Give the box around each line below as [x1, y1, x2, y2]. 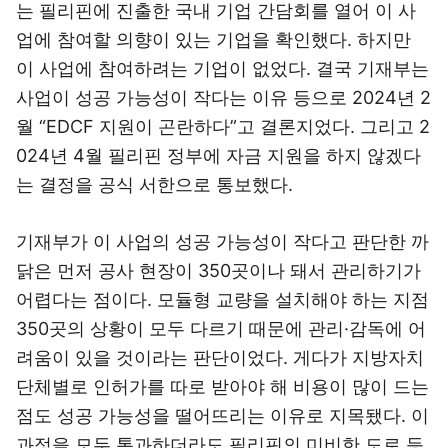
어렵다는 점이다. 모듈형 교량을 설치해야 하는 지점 [16, 289, 429, 310]
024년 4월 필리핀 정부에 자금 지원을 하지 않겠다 [16, 145, 421, 166]
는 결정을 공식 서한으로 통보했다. [16, 174, 293, 195]
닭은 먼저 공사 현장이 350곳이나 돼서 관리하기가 [16, 260, 421, 281]
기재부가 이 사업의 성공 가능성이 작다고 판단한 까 [16, 231, 429, 252]
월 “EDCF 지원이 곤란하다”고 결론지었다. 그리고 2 [16, 116, 430, 137]
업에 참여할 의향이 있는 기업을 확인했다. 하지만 [16, 29, 411, 50]
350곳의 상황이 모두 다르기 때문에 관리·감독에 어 [16, 318, 426, 339]
